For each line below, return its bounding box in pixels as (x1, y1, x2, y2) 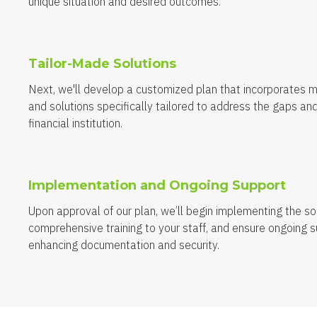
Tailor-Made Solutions (28, 55, 176, 71)
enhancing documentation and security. (28, 237, 219, 252)
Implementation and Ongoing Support (28, 177, 286, 193)
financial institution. (28, 115, 122, 130)
